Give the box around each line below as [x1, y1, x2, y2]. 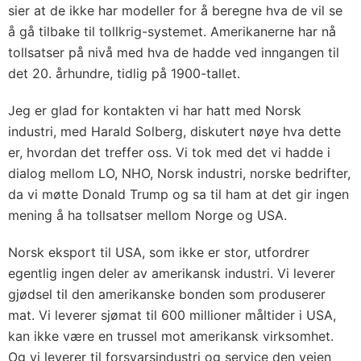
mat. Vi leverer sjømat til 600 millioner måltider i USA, [8, 307, 336, 323]
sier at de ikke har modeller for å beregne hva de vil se [8, 2, 342, 19]
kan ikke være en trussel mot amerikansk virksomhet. [8, 328, 334, 344]
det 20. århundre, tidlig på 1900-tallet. [8, 65, 240, 81]
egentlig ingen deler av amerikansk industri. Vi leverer [8, 265, 335, 281]
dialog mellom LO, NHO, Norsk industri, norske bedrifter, [8, 165, 351, 181]
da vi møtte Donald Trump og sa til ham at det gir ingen [8, 186, 349, 202]
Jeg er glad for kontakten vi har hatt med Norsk [8, 102, 301, 118]
